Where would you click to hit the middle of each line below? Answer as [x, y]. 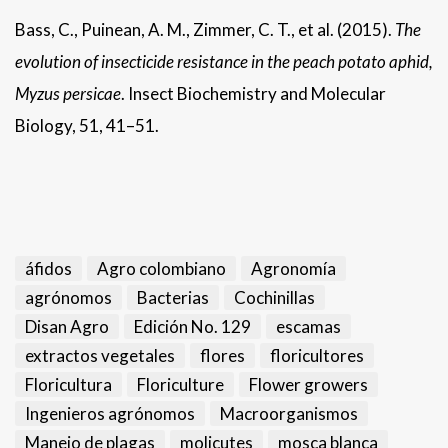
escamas [308, 327]
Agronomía [293, 269]
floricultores [317, 356]
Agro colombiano [161, 269]
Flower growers [308, 385]
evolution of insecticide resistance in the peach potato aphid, [224, 62]
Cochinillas [274, 298]
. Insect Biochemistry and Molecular [253, 94]
